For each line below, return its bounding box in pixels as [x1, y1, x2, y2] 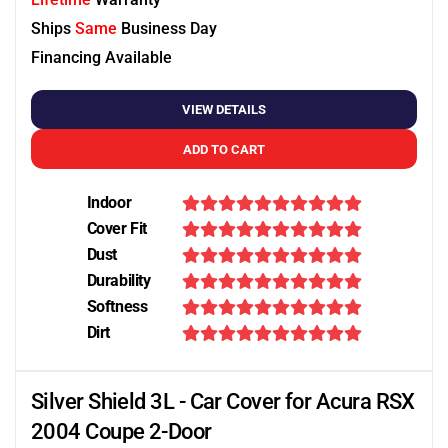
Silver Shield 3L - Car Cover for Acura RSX [31, 389, 415, 414]
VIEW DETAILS [182, 102, 266, 117]
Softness [86, 297, 148, 316]
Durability [86, 271, 151, 290]
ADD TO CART [183, 141, 265, 157]
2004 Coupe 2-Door [31, 419, 212, 444]
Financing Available [31, 48, 172, 67]
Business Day [117, 19, 217, 38]
